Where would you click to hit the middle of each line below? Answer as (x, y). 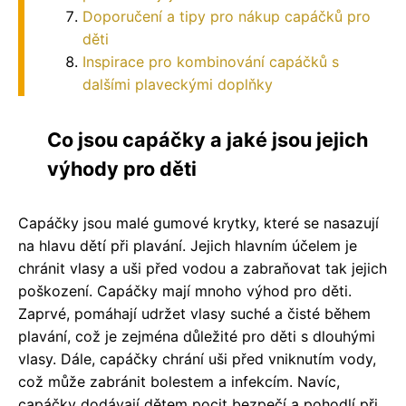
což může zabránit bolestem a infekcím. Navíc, (179, 382)
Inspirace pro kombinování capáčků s (211, 62)
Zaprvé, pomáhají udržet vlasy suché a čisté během (194, 314)
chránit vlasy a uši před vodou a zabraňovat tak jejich (203, 269)
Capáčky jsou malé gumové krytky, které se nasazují (198, 223)
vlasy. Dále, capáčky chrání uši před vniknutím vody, (197, 359)
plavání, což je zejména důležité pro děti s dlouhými (197, 337)
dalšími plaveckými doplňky (178, 85)
